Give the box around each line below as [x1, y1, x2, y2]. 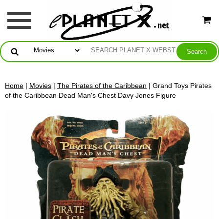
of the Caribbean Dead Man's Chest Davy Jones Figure [5, 91, 176, 99]
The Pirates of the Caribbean [57, 81, 147, 89]
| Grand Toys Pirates [147, 81, 212, 89]
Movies [29, 81, 51, 89]
